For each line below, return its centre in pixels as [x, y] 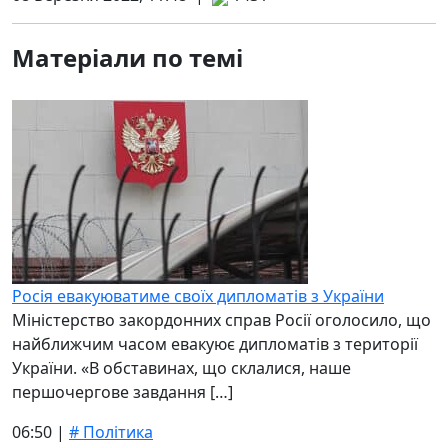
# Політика [111, 432]
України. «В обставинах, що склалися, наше [181, 368]
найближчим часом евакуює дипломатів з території [215, 344]
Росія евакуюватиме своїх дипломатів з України [198, 296]
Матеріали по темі [127, 57]
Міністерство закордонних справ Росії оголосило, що [221, 320]
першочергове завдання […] [122, 392]
